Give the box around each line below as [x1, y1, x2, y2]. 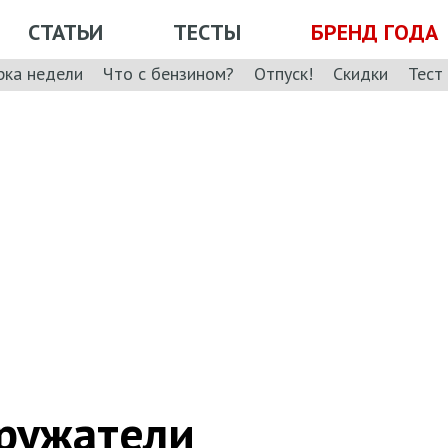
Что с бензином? [103, 61, 234, 85]
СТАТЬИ [28, 17, 103, 46]
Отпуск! [254, 61, 313, 85]
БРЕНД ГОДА [311, 17, 438, 46]
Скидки [333, 61, 388, 85]
